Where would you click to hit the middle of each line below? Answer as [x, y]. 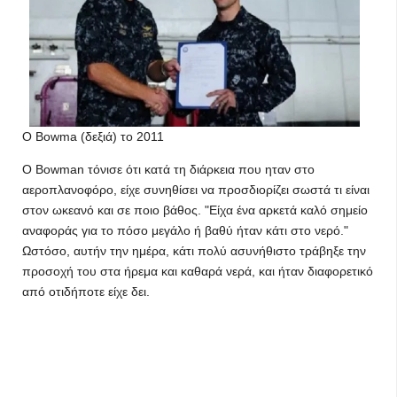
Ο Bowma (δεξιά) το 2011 [93, 136]
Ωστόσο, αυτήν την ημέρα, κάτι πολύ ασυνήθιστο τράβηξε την [194, 251]
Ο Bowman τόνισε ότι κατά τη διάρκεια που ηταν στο [168, 169]
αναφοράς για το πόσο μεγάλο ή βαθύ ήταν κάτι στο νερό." [185, 230]
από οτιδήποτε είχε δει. [86, 292]
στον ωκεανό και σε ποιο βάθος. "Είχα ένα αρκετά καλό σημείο [195, 210]
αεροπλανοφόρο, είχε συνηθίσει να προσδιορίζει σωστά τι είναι [196, 190]
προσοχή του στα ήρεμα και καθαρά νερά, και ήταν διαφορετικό [198, 271]
